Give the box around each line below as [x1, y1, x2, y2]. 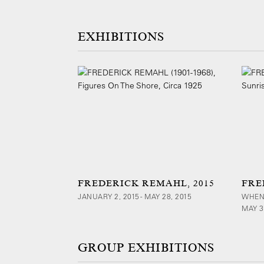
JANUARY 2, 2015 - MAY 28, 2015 [78, 192, 192, 201]
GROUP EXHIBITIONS [78, 241, 214, 255]
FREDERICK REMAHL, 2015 [78, 178, 214, 189]
